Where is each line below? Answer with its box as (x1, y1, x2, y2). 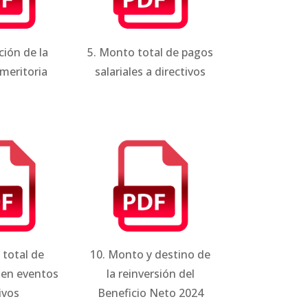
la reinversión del (106, 266, 195, 282)
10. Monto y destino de (90, 247, 211, 263)
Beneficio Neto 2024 (97, 285, 203, 301)
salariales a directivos (95, 63, 206, 79)
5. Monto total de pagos (87, 44, 214, 60)
